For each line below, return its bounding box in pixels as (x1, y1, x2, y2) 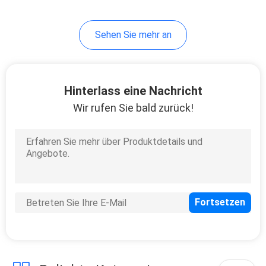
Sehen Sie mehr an (94, 28, 172, 40)
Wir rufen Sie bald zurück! (72, 101, 194, 114)
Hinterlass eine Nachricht (64, 83, 202, 98)
